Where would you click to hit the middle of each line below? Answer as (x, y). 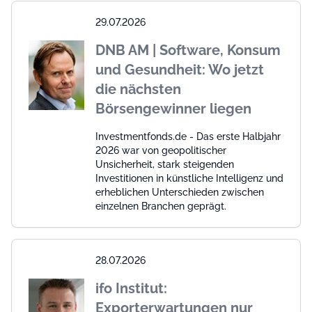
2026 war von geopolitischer (161, 150)
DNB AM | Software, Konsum (188, 50)
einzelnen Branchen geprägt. (161, 206)
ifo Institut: (131, 288)
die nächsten (138, 89)
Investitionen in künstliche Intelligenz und (189, 178)
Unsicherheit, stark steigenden (165, 164)
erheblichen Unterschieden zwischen (180, 192)
